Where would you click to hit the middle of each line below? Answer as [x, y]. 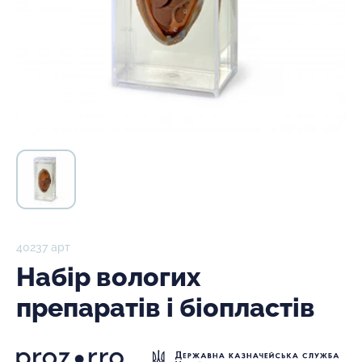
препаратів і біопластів [166, 307]
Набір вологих [108, 276]
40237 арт [43, 247]
